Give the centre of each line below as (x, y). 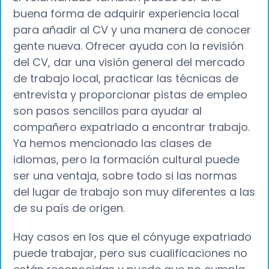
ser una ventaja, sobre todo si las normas (125, 175)
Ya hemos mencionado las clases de (113, 143)
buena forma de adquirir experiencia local (126, 13)
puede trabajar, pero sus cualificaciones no (131, 253)
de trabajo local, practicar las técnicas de (126, 78)
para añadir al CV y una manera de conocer (132, 29)
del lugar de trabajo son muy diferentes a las (134, 192)
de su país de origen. (69, 208)
